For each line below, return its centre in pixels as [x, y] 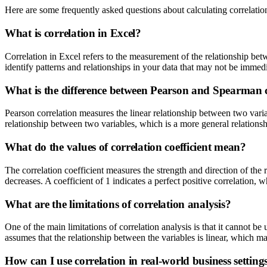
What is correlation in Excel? [73, 33]
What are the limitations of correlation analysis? [118, 204]
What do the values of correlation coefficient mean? [125, 147]
